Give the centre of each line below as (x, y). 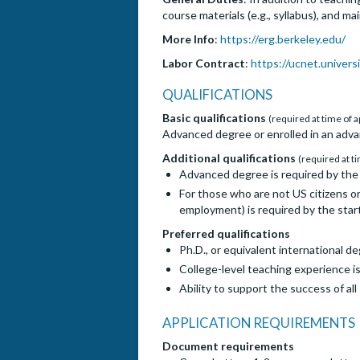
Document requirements (228, 346)
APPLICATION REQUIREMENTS (259, 323)
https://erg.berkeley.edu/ (283, 39)
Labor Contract (204, 63)
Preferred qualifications (226, 234)
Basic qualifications (214, 118)
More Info (188, 39)
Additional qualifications (229, 158)
